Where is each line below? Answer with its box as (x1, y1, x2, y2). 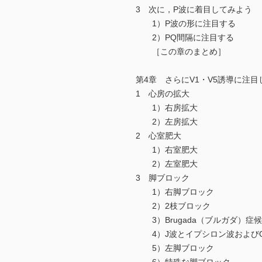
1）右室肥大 (136, 145, 198, 155)
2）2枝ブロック (136, 201, 211, 211)
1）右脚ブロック (136, 187, 214, 197)
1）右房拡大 (136, 103, 198, 113)
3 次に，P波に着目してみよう (136, 5, 252, 15)
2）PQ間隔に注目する (136, 33, 234, 43)
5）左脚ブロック (136, 243, 214, 253)
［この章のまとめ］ (136, 47, 226, 57)
